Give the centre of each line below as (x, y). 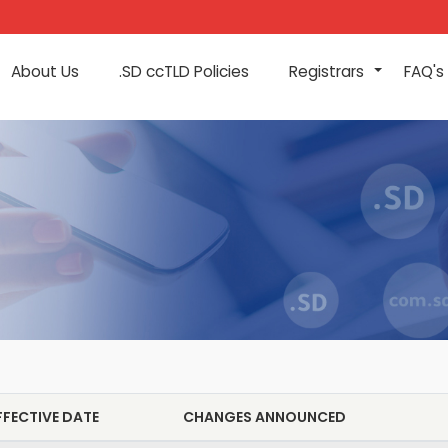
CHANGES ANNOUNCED (264, 416)
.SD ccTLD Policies (184, 71)
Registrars (326, 71)
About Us (45, 71)
